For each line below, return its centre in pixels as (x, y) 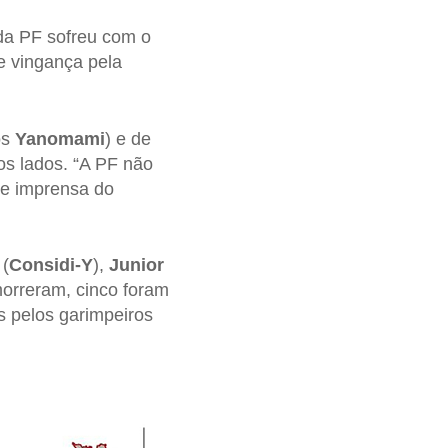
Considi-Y (50, 265)
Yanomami (59, 138)
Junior (136, 265)
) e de (127, 138)
